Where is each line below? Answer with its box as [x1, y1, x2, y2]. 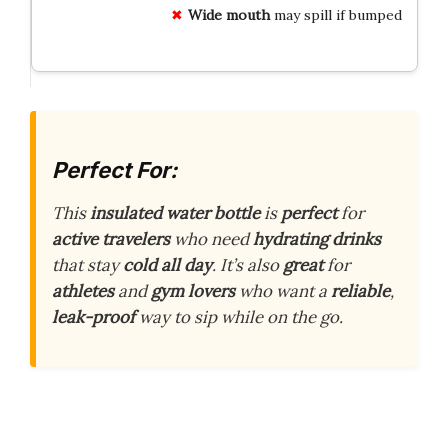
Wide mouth [187, 5, 270, 24]
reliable [331, 280, 390, 303]
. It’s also [212, 254, 283, 277]
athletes [52, 280, 114, 303]
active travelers [52, 228, 170, 251]
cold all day [123, 254, 212, 277]
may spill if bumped [269, 5, 402, 24]
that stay [52, 254, 123, 277]
